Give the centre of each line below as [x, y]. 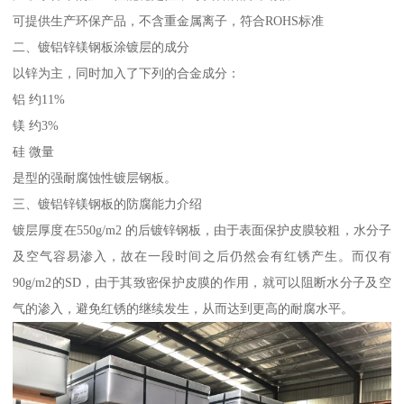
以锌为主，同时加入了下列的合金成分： [127, 73]
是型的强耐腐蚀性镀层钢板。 [95, 177]
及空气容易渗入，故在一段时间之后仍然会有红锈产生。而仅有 [202, 256]
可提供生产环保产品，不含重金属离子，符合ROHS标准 [169, 20]
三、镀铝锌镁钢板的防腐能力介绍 [108, 203]
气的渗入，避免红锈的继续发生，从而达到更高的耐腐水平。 [184, 308]
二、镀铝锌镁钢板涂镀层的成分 [101, 46]
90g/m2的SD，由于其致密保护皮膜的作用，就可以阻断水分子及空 [202, 282]
